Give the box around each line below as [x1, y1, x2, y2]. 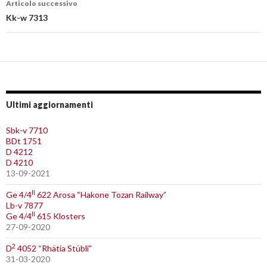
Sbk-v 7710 [6, 125, 48, 135]
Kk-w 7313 [6, 13, 48, 23]
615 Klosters [35, 211, 85, 221]
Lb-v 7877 [6, 200, 43, 210]
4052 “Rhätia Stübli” [15, 243, 92, 253]
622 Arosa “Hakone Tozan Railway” [35, 190, 166, 200]
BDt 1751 [6, 136, 42, 146]
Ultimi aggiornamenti [6, 100, 93, 110]
